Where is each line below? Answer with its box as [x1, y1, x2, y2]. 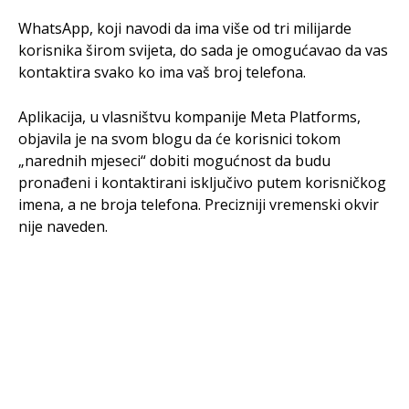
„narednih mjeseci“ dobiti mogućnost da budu [18, 150, 330, 171]
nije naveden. [18, 215, 108, 236]
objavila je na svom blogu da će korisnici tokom [18, 128, 341, 149]
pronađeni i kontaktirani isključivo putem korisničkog [18, 172, 386, 193]
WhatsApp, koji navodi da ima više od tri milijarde [18, 17, 351, 38]
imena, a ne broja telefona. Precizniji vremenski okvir [18, 194, 379, 215]
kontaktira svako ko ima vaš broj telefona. [18, 61, 306, 82]
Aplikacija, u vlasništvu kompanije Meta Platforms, [18, 106, 361, 127]
